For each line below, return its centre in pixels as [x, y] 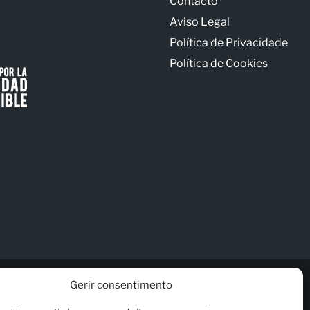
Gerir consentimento [121, 285]
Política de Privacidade [229, 43]
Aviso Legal [200, 22]
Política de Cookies [219, 63]
